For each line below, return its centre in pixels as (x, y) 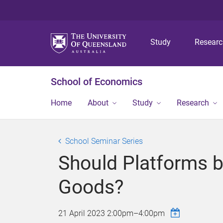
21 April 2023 (83, 213)
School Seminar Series (104, 141)
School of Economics (97, 82)
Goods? (91, 187)
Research (193, 103)
